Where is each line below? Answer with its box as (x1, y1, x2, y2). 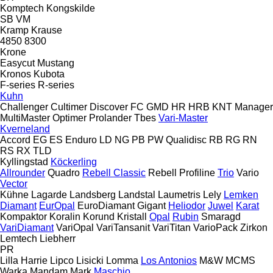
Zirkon (240, 222, 268, 233)
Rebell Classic (82, 167, 146, 178)
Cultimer (51, 101, 87, 112)
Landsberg (69, 189, 116, 200)
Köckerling (51, 156, 97, 167)
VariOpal (56, 222, 94, 233)
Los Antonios (141, 255, 197, 266)
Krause (31, 24, 62, 35)
